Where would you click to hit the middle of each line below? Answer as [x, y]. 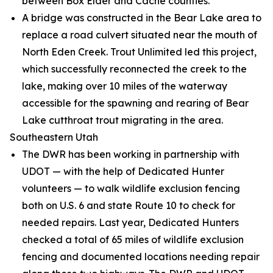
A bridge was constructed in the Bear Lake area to [142, 18]
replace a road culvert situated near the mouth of [140, 35]
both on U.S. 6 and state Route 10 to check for [129, 205]
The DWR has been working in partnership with [131, 154]
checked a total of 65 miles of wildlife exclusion [133, 239]
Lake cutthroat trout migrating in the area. [122, 120]
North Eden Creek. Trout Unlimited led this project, [139, 52]
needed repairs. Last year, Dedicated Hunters [130, 222]
